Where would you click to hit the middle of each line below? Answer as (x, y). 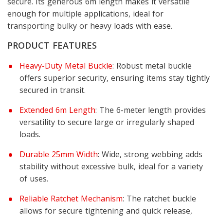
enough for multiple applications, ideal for (85, 13)
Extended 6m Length (57, 110)
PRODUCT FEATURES (52, 45)
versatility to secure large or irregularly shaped (107, 122)
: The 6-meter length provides (151, 110)
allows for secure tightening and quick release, (106, 210)
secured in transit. (53, 90)
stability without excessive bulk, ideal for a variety (111, 166)
